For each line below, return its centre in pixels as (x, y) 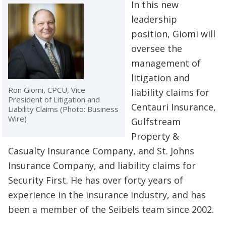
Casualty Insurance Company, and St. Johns (101, 151)
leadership (154, 19)
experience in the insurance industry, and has (107, 194)
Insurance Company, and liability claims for (102, 165)
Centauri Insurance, (174, 107)
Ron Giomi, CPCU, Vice (47, 90)
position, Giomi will (173, 34)
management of (166, 63)
